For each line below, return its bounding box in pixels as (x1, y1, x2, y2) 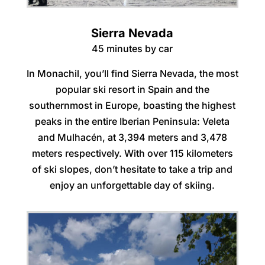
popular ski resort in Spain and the (55, 83, 209, 96)
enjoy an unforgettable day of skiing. (50, 179, 215, 192)
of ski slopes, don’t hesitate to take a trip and (32, 163, 233, 176)
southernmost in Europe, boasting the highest (29, 99, 236, 112)
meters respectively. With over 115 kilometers (31, 147, 233, 160)
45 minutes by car (92, 43, 173, 55)
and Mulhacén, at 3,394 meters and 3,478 (37, 131, 227, 144)
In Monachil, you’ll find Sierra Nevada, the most (26, 67, 238, 80)
